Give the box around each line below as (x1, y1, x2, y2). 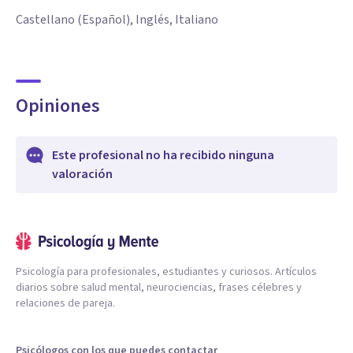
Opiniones (16, 92, 100, 120)
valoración (52, 165, 113, 183)
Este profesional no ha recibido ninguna (52, 147, 274, 164)
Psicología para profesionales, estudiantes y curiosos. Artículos (16, 264, 317, 280)
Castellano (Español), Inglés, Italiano (16, 11, 218, 28)
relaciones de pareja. (16, 295, 115, 311)
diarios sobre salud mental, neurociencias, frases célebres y (16, 280, 302, 295)
